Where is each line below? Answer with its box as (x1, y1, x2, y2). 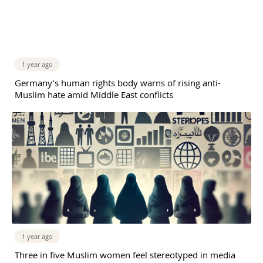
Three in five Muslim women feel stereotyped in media (15, 248, 235, 261)
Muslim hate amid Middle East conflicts (15, 88, 173, 100)
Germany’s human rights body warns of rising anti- (15, 76, 221, 89)
